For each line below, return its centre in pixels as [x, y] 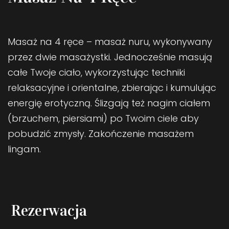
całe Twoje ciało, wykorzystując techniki [96, 72]
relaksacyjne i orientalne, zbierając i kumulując [112, 87]
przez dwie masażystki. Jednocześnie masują [110, 57]
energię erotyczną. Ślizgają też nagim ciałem [109, 103]
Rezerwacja [49, 210]
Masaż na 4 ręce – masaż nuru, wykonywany [110, 41]
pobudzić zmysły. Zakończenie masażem [101, 133]
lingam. [24, 149]
